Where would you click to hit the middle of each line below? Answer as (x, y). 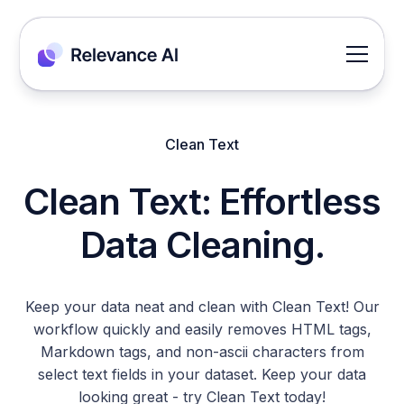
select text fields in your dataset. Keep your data (202, 374)
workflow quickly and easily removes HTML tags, (202, 329)
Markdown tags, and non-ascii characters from (202, 352)
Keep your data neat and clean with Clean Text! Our (202, 307)
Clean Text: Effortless (202, 202)
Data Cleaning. (202, 245)
